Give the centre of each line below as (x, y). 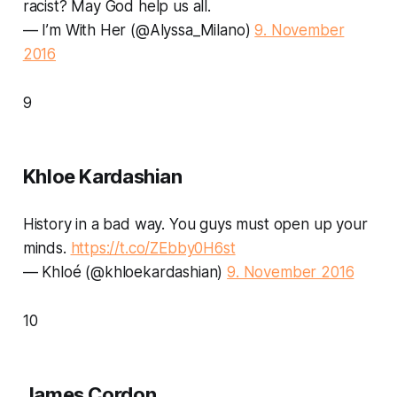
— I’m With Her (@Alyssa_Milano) (139, 30)
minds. (47, 248)
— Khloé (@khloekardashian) (125, 272)
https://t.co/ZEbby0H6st (153, 248)
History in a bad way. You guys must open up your (195, 224)
